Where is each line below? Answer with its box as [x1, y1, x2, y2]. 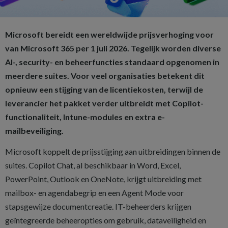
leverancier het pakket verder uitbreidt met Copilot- [5, 98, 204, 108]
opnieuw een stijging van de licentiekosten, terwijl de [5, 84, 203, 94]
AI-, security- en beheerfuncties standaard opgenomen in [5, 56, 219, 67]
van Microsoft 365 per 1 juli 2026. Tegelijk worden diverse [5, 43, 221, 53]
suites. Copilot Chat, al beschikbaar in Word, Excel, [5, 160, 181, 170]
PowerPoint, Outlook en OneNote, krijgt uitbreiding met [5, 174, 202, 184]
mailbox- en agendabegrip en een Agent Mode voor [5, 187, 184, 197]
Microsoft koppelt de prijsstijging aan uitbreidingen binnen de [5, 146, 220, 156]
